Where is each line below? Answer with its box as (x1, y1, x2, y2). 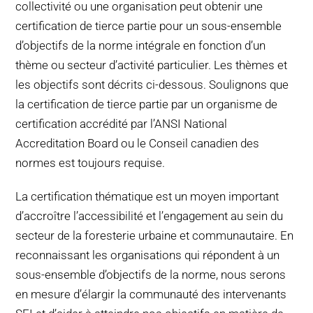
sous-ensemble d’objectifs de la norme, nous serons (15, 268, 286, 282)
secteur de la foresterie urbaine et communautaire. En (15, 228, 294, 243)
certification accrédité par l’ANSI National (15, 117, 228, 131)
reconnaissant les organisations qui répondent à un (15, 248, 280, 263)
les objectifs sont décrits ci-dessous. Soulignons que (15, 78, 289, 92)
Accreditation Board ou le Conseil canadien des (15, 136, 260, 151)
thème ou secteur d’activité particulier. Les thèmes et (15, 58, 288, 73)
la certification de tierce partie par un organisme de (15, 97, 278, 112)
